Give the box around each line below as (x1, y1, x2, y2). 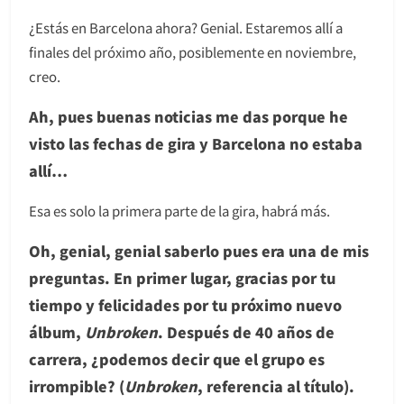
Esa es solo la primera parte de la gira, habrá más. (29, 200, 330, 220)
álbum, (29, 320, 85, 343)
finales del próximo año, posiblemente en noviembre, (29, 41, 356, 61)
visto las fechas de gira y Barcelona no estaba (29, 132, 363, 154)
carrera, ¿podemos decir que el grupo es (29, 347, 325, 370)
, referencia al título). (197, 374, 354, 397)
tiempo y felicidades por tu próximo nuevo (29, 293, 342, 316)
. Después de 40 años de (158, 320, 335, 343)
